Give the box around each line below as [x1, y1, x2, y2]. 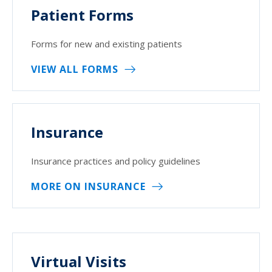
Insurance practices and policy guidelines [31, 154, 200, 167]
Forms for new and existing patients [31, 37, 182, 50]
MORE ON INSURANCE [31, 179, 146, 193]
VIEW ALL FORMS [31, 62, 118, 76]
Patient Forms [31, 4, 134, 25]
